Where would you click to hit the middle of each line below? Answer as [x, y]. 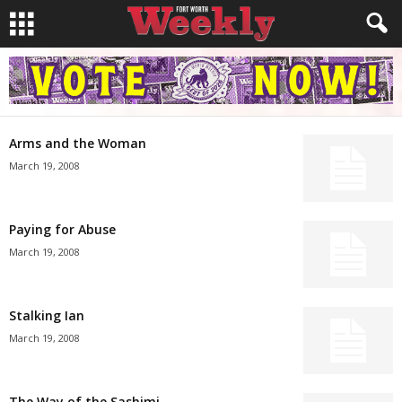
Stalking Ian [47, 315]
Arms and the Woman [78, 143]
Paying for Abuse [62, 229]
